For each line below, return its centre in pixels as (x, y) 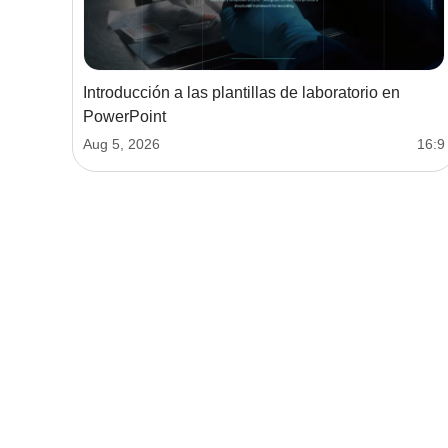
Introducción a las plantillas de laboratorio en (241, 92)
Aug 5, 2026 (121, 143)
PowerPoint (124, 116)
